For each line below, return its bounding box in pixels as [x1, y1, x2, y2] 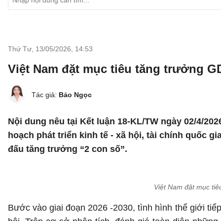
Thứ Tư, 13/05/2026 [8, 45, 71, 53]
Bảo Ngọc [59, 91, 92, 99]
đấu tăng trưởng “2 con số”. [8, 144, 127, 154]
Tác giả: [32, 91, 59, 99]
